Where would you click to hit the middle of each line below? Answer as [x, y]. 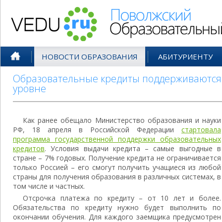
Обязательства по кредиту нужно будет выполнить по [117, 207]
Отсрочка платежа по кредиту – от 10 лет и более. [122, 198]
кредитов [29, 148]
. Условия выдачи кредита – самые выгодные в [133, 148]
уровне [29, 88]
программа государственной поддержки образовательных [117, 139]
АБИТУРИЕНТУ [185, 56]
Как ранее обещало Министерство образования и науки [122, 120]
